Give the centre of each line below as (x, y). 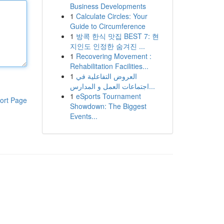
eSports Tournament (108, 96)
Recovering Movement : (113, 56)
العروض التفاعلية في (106, 76)
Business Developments (108, 6)
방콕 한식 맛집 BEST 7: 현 (117, 36)
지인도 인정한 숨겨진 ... (107, 46)
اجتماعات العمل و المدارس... (152, 86)
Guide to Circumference (107, 26)
